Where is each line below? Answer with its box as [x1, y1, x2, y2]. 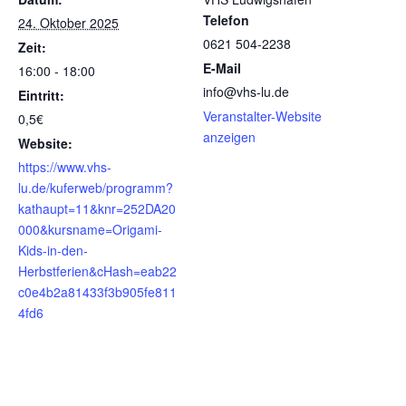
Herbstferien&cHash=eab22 [18, 261, 177, 280]
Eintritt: [18, 85, 64, 104]
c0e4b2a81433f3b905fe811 [18, 282, 177, 301]
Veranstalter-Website [203, 106, 322, 125]
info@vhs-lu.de [203, 82, 289, 101]
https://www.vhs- [18, 157, 111, 176]
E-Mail [203, 58, 241, 77]
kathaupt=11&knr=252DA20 [18, 198, 176, 217]
